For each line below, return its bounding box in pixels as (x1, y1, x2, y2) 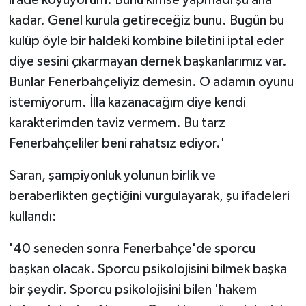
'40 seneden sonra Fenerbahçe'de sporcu (8, 241, 255, 255)
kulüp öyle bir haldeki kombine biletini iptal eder (8, 33, 284, 48)
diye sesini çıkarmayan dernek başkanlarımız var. (8, 54, 287, 68)
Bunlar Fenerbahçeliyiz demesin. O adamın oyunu (8, 74, 294, 89)
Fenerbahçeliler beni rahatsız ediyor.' (8, 136, 225, 150)
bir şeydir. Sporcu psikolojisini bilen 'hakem (8, 282, 257, 296)
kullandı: (8, 209, 57, 223)
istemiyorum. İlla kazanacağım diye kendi (8, 95, 246, 109)
